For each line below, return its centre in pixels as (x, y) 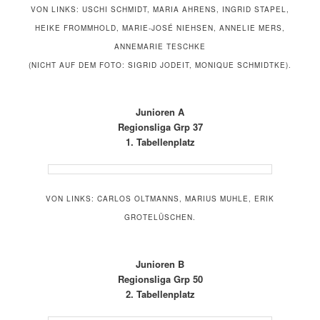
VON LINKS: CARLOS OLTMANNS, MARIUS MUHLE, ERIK (160, 199)
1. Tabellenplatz (160, 141)
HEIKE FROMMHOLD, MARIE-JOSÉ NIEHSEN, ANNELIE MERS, (160, 27)
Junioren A (160, 111)
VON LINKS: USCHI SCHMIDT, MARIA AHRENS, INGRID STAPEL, (160, 9)
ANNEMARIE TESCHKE (160, 46)
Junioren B (160, 264)
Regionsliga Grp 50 (160, 279)
